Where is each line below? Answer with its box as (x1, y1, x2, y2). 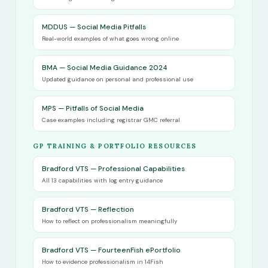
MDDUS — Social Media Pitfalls (42, 22, 146, 32)
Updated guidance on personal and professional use (42, 75, 193, 84)
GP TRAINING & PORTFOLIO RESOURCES (33, 142, 197, 151)
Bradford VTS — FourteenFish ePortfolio (42, 245, 181, 255)
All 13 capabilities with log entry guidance (42, 176, 163, 185)
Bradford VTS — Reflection (42, 205, 134, 215)
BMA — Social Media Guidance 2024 (42, 63, 167, 73)
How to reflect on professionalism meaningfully (42, 217, 177, 226)
